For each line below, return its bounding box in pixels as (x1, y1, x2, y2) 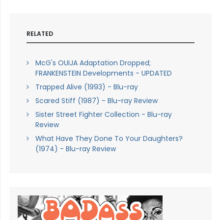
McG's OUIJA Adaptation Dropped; (35, 58, 151, 68)
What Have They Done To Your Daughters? (35, 134, 183, 144)
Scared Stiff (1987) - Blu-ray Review (35, 96, 158, 106)
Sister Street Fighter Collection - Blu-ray (35, 110, 172, 120)
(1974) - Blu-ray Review (35, 144, 116, 154)
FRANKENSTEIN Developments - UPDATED (35, 68, 172, 79)
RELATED (26, 29, 53, 38)
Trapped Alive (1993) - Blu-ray (35, 82, 138, 92)
